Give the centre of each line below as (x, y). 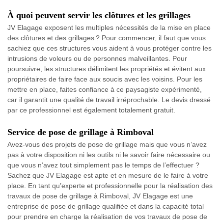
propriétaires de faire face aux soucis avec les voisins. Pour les (105, 79)
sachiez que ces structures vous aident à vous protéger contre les (110, 48)
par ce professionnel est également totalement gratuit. (91, 110)
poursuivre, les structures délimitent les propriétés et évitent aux (107, 69)
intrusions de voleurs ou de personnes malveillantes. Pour (97, 58)
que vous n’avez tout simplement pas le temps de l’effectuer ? (103, 165)
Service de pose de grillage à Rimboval (81, 132)
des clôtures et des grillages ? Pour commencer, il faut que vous (107, 38)
